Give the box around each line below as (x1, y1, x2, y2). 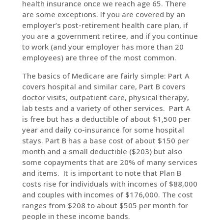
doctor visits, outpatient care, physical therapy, (22, 92, 189, 102)
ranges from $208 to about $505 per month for (22, 200, 188, 210)
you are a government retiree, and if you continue (22, 31, 198, 41)
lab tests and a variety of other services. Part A (22, 103, 191, 113)
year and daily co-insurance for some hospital (22, 125, 184, 135)
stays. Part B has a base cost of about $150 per (22, 136, 189, 145)
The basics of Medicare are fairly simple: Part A (22, 71, 190, 81)
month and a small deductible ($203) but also (22, 146, 182, 156)
